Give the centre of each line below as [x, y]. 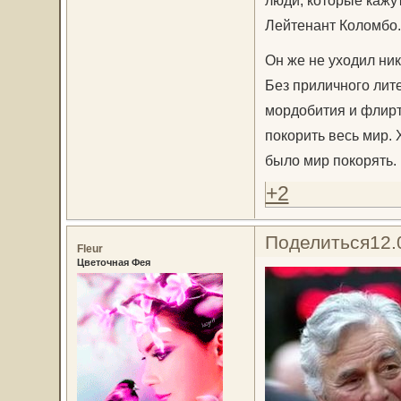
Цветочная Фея [113, 262]
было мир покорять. [330, 160]
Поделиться [317, 242]
